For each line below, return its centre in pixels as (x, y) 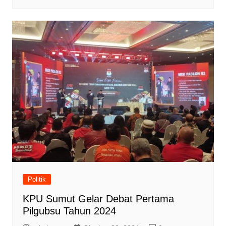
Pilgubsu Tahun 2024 (69, 211)
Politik (37, 180)
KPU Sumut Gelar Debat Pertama (98, 199)
